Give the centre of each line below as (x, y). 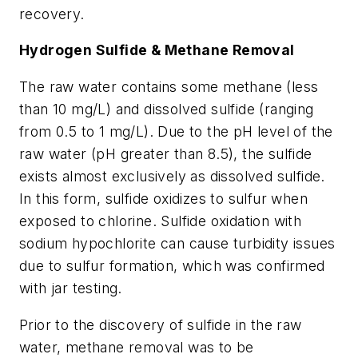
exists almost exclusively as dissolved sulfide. (172, 176)
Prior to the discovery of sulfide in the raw (161, 324)
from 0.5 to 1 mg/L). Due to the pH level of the (176, 131)
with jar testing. (71, 288)
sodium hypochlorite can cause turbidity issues (177, 243)
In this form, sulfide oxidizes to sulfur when (163, 199)
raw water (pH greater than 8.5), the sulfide (166, 154)
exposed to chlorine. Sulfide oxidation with (161, 221)
